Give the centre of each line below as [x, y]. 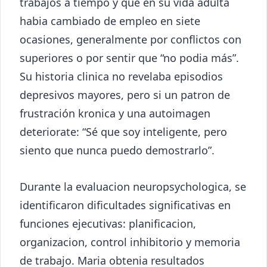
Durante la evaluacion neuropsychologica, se [133, 186]
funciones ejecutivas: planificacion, [108, 223]
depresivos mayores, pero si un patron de [125, 94]
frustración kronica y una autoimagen [115, 113]
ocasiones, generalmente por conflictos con [131, 39]
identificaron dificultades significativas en [125, 205]
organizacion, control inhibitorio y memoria [130, 242]
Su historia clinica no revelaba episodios [121, 76]
